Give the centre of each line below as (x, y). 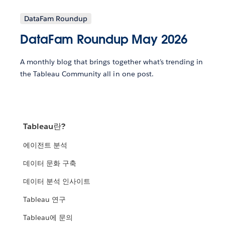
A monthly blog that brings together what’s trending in (112, 62)
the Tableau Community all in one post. (87, 74)
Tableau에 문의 (48, 218)
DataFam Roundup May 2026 (104, 40)
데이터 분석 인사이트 (57, 182)
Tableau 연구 (45, 200)
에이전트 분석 (45, 145)
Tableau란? (44, 127)
